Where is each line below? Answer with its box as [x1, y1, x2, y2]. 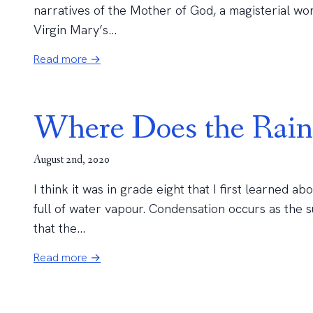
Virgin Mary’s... [34, 22, 117, 38]
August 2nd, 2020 [34, 152, 110, 167]
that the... [34, 220, 85, 236]
